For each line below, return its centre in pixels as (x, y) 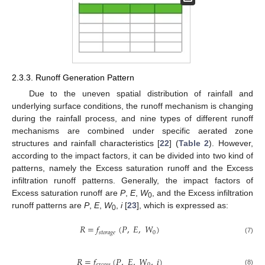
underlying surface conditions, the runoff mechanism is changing (132, 106)
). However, (231, 143)
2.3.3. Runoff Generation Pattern (73, 78)
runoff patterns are (48, 206)
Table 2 (194, 143)
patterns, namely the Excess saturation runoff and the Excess (132, 168)
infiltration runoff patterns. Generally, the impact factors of (132, 181)
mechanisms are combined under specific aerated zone (132, 131)
